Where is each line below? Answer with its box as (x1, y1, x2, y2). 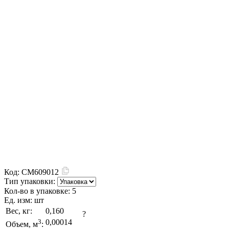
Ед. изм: (4, 196, 34, 205)
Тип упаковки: (4, 177, 55, 186)
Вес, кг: (6, 207, 32, 216)
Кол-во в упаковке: (4, 187, 72, 196)
